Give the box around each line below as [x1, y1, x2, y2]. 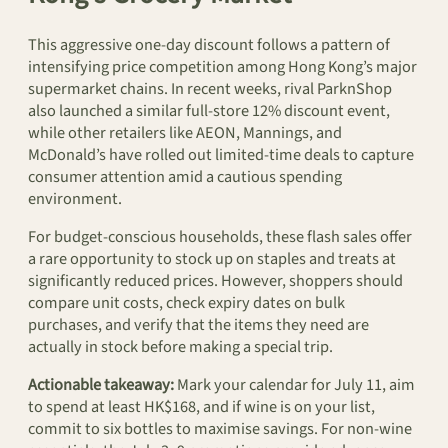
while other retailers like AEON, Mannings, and [28, 120, 342, 145]
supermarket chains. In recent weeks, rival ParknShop [28, 76, 392, 101]
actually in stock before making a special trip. [28, 334, 333, 359]
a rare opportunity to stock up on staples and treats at [28, 246, 396, 271]
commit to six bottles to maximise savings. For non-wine [28, 417, 412, 442]
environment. [28, 186, 122, 211]
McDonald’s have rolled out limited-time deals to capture [28, 142, 414, 167]
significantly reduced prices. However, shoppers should [28, 268, 403, 293]
